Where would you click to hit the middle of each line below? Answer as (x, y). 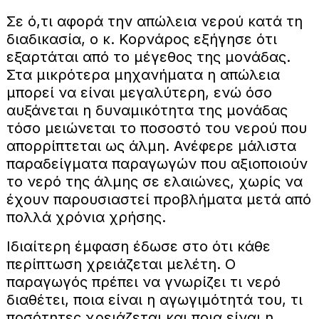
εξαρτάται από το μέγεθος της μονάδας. (148, 57)
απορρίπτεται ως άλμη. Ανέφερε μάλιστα (151, 146)
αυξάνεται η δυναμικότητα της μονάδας (147, 111)
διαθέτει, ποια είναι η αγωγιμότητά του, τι (154, 300)
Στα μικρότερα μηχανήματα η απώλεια (143, 75)
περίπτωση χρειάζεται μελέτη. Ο (121, 265)
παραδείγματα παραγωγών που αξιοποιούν (157, 164)
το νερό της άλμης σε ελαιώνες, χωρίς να (154, 182)
